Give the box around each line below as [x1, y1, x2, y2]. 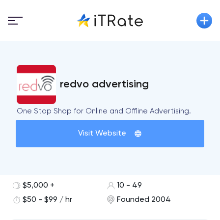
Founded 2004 [116, 196, 171, 204]
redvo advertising [60, 79, 149, 90]
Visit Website [78, 130, 126, 137]
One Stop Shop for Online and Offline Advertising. [17, 108, 192, 115]
